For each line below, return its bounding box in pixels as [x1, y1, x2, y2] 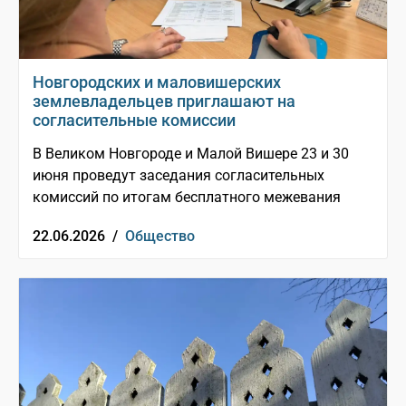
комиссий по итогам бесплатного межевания [33, 188, 341, 207]
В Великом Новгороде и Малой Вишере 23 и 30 [33, 145, 349, 163]
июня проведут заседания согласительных [33, 167, 324, 185]
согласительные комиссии [33, 111, 236, 130]
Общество [125, 227, 195, 246]
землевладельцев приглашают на [33, 92, 295, 111]
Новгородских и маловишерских [33, 72, 281, 92]
